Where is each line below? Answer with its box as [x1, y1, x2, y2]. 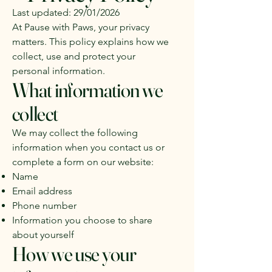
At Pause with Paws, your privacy [12, 21, 149, 33]
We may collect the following [12, 127, 138, 138]
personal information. [12, 65, 105, 76]
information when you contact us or [12, 141, 165, 153]
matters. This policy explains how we [12, 36, 169, 47]
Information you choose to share [12, 214, 152, 226]
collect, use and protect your [12, 50, 135, 62]
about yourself [12, 229, 74, 240]
